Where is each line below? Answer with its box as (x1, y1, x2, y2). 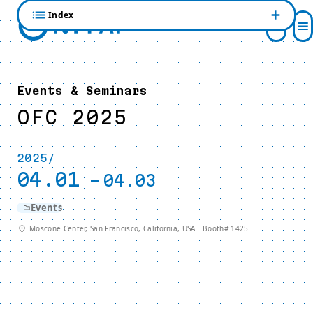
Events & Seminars (17, 85, 147, 97)
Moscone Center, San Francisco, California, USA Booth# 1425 (29, 224, 249, 233)
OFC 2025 (17, 106, 128, 128)
